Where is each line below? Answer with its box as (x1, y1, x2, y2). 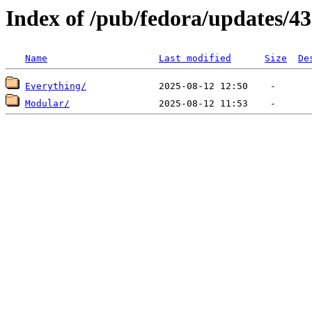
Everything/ (25, 81, 86, 92)
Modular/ (25, 98, 70, 109)
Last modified (159, 53, 231, 64)
